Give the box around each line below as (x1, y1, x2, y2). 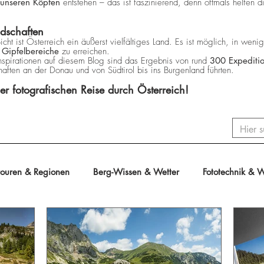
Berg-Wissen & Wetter (93, 166, 179, 178)
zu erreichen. (59, 45, 110, 58)
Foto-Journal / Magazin (95, 213, 186, 225)
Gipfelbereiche (2, 45, 59, 57)
